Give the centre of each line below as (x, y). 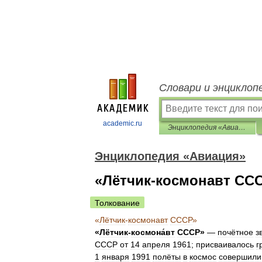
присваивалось (225, 244)
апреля (156, 244)
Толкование (117, 203)
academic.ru (123, 123)
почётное (235, 232)
